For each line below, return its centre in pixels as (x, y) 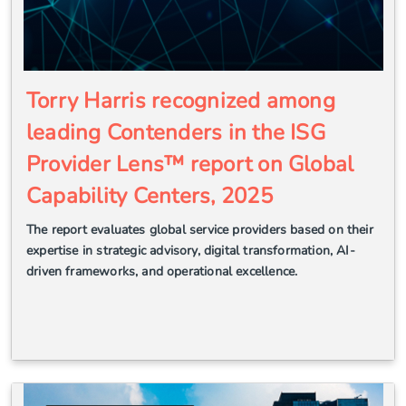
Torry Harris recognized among (181, 100)
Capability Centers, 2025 (150, 195)
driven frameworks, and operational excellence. (162, 271)
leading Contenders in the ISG (176, 132)
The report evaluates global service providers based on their (200, 229)
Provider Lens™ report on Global (190, 164)
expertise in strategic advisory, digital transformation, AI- (191, 250)
